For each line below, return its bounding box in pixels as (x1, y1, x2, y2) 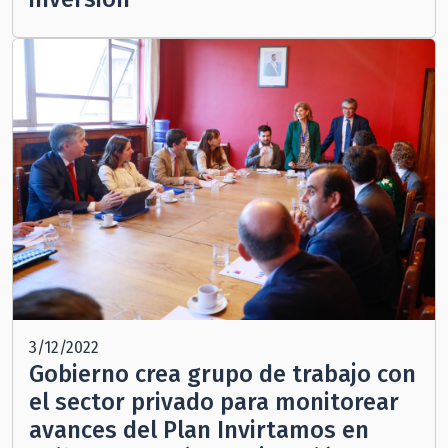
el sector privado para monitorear (29, 388, 399, 417)
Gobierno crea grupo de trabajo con (29, 360, 416, 389)
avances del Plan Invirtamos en (29, 416, 369, 445)
